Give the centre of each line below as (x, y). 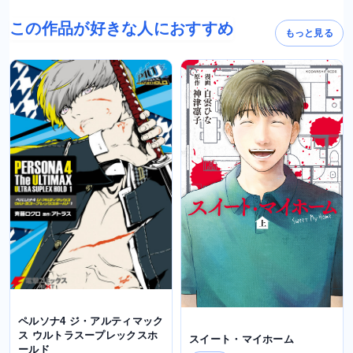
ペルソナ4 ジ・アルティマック (91, 321)
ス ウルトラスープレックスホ (88, 335)
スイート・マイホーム (242, 339)
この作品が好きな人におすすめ (122, 28)
